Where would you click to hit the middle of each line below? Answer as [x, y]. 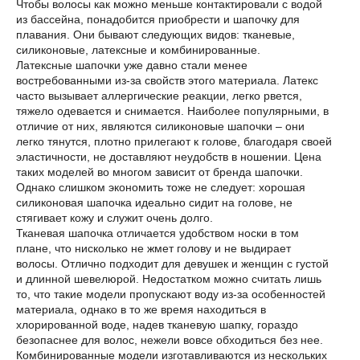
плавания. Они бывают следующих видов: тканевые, [155, 35]
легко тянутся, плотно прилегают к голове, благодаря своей [174, 141]
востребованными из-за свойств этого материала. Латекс [167, 80]
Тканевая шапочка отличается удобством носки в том [157, 233]
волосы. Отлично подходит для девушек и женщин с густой [172, 264]
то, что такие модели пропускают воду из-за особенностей [171, 294]
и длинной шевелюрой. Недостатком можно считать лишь [169, 279]
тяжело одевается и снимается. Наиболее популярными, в [172, 111]
